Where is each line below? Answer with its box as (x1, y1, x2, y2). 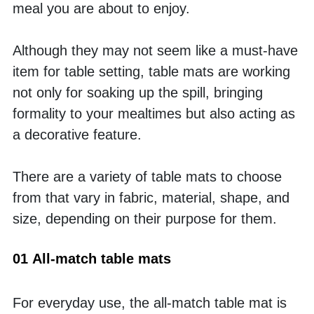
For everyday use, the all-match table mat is (13, 295, 287, 310)
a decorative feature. (13, 127, 146, 142)
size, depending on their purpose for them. (13, 211, 281, 226)
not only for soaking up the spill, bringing (13, 85, 263, 100)
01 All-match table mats (13, 251, 171, 266)
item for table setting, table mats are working (13, 64, 290, 79)
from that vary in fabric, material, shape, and (13, 190, 289, 205)
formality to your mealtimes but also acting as (13, 106, 295, 121)
